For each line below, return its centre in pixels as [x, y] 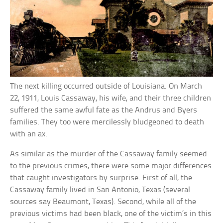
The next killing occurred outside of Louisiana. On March [106, 86]
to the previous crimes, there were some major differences [111, 166]
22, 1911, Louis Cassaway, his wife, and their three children [111, 98]
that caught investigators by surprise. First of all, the [101, 178]
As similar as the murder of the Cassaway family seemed [109, 154]
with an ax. [29, 134]
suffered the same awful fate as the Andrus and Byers [104, 110]
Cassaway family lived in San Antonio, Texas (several [100, 190]
